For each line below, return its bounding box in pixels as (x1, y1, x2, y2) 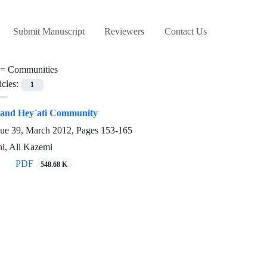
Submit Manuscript (13, 26, 85, 38)
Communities (8, 64, 58, 76)
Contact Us (164, 26, 207, 38)
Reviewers (104, 26, 145, 38)
